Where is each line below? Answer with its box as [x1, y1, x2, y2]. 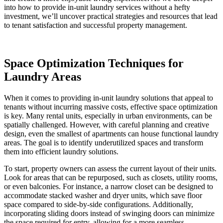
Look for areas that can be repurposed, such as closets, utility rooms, [4, 173, 218, 182]
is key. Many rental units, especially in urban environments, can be [4, 111, 212, 120]
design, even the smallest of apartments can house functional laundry [4, 129, 219, 138]
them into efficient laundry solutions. [4, 147, 118, 156]
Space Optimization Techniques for [4, 56, 184, 70]
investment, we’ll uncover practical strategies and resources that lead [4, 11, 218, 20]
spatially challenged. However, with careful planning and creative [4, 120, 209, 129]
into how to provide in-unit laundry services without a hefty [4, 2, 190, 11]
